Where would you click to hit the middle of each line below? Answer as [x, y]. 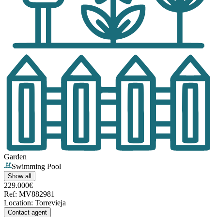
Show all [20, 176]
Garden [15, 157]
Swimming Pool [36, 167]
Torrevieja [50, 203]
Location [17, 203]
